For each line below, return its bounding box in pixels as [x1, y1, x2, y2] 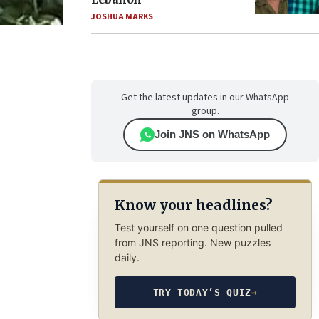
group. [191, 104, 219, 118]
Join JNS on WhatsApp [155, 128, 270, 140]
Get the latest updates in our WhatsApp [121, 90, 289, 105]
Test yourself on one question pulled [114, 221, 283, 234]
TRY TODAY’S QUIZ [152, 286, 251, 298]
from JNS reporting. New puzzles [114, 236, 271, 249]
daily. [114, 251, 140, 263]
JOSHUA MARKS [91, 11, 153, 23]
